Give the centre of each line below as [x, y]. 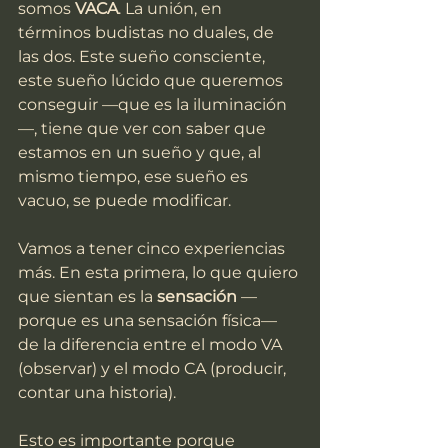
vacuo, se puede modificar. [124, 201]
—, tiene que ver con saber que [144, 129]
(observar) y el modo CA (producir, [154, 369]
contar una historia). [97, 393]
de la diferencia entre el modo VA [152, 345]
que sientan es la [87, 297]
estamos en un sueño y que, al [141, 153]
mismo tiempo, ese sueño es [135, 177]
